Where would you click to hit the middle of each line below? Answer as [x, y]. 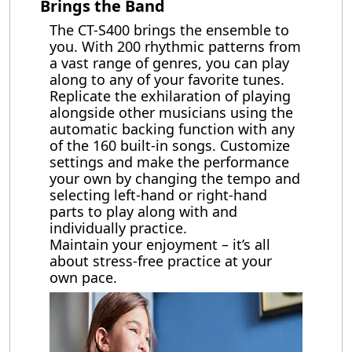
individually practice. [118, 228]
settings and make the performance [169, 162]
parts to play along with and [143, 211]
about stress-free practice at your [161, 261]
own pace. [83, 277]
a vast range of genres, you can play [169, 63]
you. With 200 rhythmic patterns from [175, 46]
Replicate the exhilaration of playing [170, 96]
